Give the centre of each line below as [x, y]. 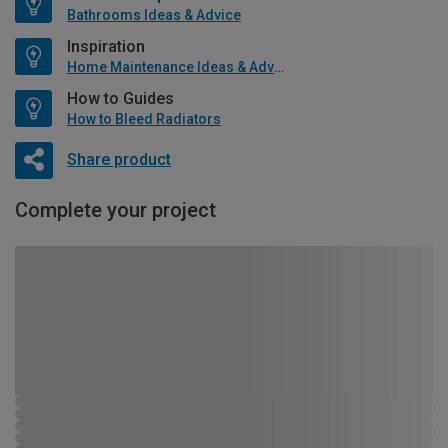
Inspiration [106, 47]
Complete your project [115, 210]
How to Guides [120, 99]
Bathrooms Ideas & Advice [154, 15]
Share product [118, 159]
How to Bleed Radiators [144, 119]
